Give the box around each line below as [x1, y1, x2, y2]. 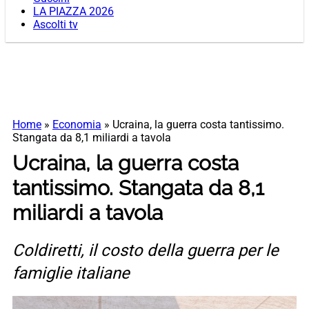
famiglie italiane [12, 263, 130, 283]
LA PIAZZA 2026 [33, 5, 114, 19]
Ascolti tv [33, 18, 78, 32]
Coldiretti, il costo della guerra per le [12, 241, 279, 261]
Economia [52, 118, 101, 132]
